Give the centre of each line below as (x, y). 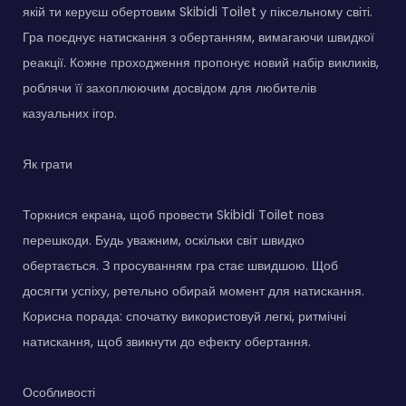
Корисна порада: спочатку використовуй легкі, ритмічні (184, 316)
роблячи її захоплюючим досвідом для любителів (169, 87)
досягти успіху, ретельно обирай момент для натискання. (193, 290)
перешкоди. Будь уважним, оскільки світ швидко (164, 240)
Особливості (59, 392)
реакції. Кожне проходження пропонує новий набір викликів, (201, 62)
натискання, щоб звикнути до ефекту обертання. (167, 341)
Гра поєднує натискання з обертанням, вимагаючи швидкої (198, 37)
